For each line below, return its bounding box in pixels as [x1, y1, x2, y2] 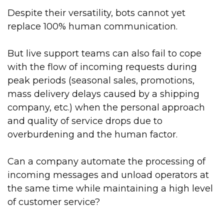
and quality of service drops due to [7, 115, 162, 127]
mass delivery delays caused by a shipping [7, 88, 199, 100]
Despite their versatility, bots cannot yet [7, 7, 185, 19]
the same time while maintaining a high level [7, 183, 213, 194]
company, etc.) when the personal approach [7, 102, 205, 113]
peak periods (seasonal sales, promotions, [7, 75, 194, 86]
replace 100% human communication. [7, 21, 177, 32]
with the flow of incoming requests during [7, 61, 197, 73]
